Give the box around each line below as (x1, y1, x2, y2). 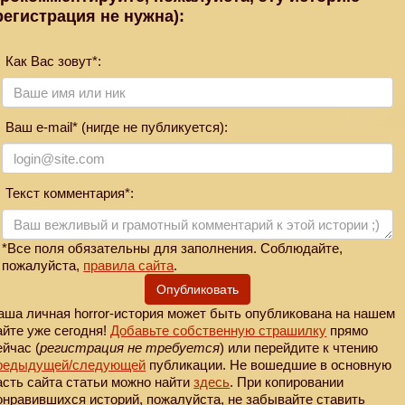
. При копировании (230, 374, 344, 391)
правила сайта (83, 258, 174, 274)
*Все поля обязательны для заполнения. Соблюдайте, (2, 240, 344, 257)
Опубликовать (156, 282, 239, 297)
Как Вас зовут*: (2, 53, 102, 70)
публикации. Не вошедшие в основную (146, 357, 392, 373)
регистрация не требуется (40, 340, 221, 356)
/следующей (69, 357, 146, 373)
